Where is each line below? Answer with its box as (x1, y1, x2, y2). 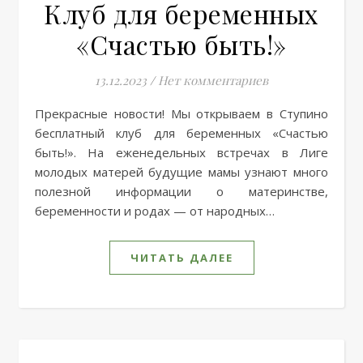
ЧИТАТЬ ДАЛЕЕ (130, 250, 233, 265)
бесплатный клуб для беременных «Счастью (35, 124, 328, 141)
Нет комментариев (158, 71, 268, 88)
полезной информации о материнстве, (35, 182, 328, 199)
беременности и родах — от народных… (35, 202, 275, 219)
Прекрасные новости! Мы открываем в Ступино (35, 105, 45, 122)
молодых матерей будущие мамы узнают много (35, 163, 328, 180)
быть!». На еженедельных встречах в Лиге (35, 143, 328, 160)
